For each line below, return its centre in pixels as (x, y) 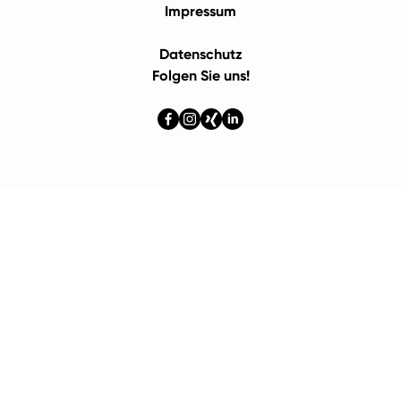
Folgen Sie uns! (200, 76)
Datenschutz (200, 54)
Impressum (200, 11)
